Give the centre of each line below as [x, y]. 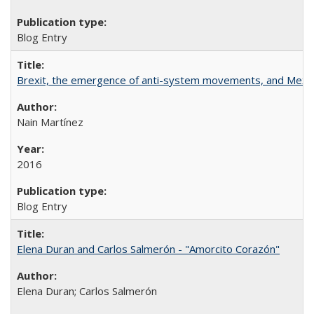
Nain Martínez [50, 122]
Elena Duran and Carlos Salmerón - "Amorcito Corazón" [148, 248]
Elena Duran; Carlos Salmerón [87, 291]
